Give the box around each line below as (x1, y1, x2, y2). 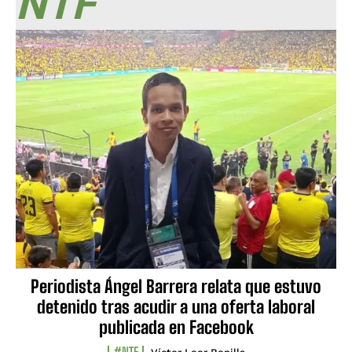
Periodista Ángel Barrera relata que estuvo (31, 276, 321, 298)
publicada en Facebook (98, 317, 254, 339)
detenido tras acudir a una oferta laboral (37, 296, 315, 318)
